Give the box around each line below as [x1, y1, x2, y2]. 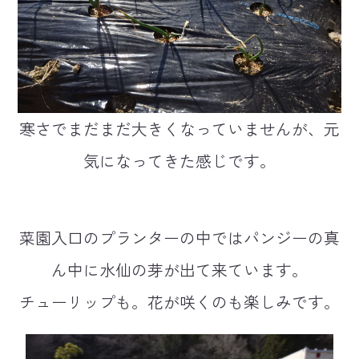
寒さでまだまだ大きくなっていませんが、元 [19, 117, 340, 141]
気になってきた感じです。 [83, 149, 276, 173]
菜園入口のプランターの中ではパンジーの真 [19, 226, 340, 250]
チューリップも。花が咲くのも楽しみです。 [19, 290, 340, 314]
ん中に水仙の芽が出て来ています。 [51, 258, 308, 282]
